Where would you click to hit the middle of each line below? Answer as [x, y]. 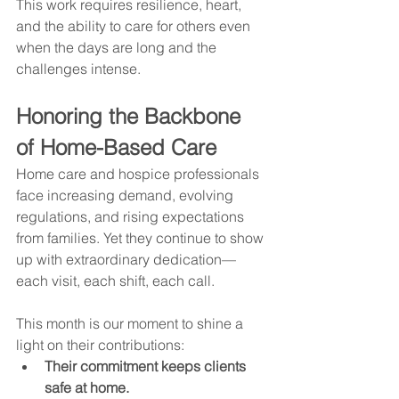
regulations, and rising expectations [132, 216]
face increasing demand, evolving [126, 195]
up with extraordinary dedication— [126, 259]
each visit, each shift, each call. [115, 280]
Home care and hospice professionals [139, 173]
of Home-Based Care [116, 147]
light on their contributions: [100, 344]
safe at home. [87, 387]
